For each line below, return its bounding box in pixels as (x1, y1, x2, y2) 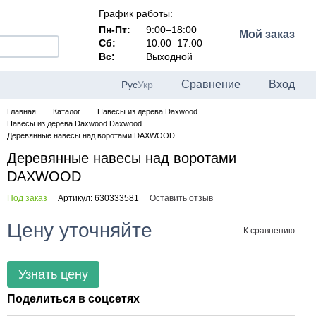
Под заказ (7, 193, 47, 203)
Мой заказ (238, 28, 295, 40)
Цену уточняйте (7, 219, 152, 241)
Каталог (53, 107, 80, 116)
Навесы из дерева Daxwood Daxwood (7, 119, 142, 128)
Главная (7, 107, 36, 116)
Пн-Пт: (98, 24, 130, 35)
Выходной (142, 51, 193, 62)
